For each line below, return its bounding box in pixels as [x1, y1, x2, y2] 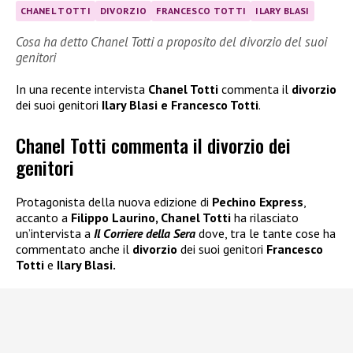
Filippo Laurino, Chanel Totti [71, 209, 234, 225]
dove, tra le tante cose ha [195, 225, 336, 241]
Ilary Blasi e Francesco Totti [102, 97, 258, 113]
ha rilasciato [234, 209, 299, 225]
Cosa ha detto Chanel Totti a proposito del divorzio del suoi [16, 33, 327, 51]
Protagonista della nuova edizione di [16, 193, 212, 210]
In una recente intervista [16, 81, 148, 98]
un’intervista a [16, 225, 94, 241]
